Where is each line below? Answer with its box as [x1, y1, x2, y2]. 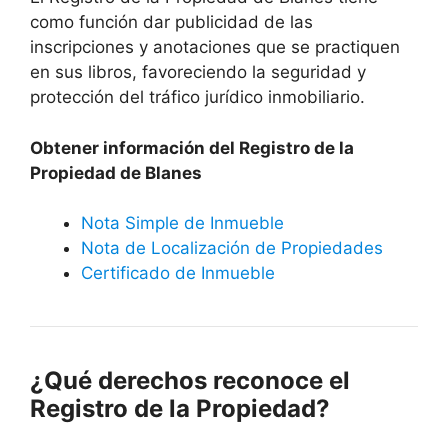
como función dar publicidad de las [30, 12, 313, 33]
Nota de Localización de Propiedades [81, 238, 383, 259]
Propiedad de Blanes [30, 162, 202, 183]
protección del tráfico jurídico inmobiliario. [30, 87, 365, 108]
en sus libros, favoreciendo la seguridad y [30, 62, 366, 83]
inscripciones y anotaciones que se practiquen [30, 37, 400, 58]
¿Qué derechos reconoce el [30, 366, 350, 396]
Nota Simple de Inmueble [81, 213, 284, 234]
